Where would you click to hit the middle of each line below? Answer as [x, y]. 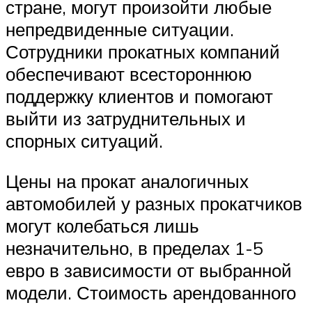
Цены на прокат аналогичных [127, 181]
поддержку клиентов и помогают [139, 96]
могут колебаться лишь [102, 225]
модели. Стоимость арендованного [151, 292]
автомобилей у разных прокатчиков [154, 203]
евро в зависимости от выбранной [149, 270]
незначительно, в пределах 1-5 [134, 248]
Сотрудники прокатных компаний [143, 52]
